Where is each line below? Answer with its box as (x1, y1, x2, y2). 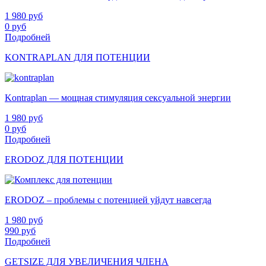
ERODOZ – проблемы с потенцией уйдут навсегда (5, 194, 211, 205)
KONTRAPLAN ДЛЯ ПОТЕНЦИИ (5, 52, 150, 62)
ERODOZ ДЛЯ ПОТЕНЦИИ (5, 154, 123, 164)
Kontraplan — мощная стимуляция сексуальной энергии (5, 92, 231, 103)
